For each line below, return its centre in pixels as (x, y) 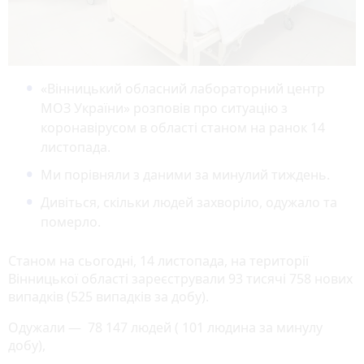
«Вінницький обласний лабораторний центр (183, 88)
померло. (71, 221)
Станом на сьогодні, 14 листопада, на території (158, 260)
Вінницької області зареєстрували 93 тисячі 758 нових (180, 278)
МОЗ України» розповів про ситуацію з (164, 108)
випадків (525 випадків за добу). (108, 296)
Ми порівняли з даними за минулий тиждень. (187, 174)
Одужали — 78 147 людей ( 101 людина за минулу (165, 327)
